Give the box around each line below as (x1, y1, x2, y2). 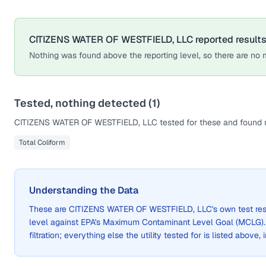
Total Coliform (19, 138, 65, 147)
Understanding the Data (29, 184, 138, 197)
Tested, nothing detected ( (14, 96, 152, 110)
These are (29, 204, 69, 214)
